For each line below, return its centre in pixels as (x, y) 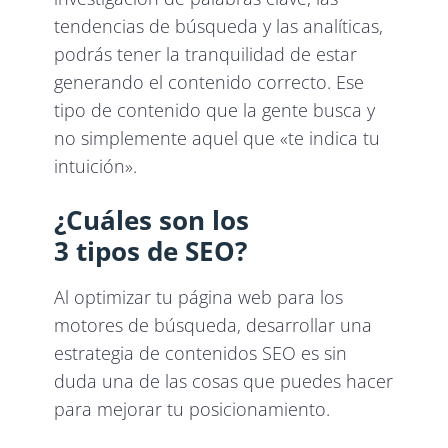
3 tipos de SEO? (151, 251)
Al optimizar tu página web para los (199, 297)
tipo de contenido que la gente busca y (215, 110)
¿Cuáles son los (152, 220)
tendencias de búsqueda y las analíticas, (219, 26)
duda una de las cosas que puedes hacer (224, 381)
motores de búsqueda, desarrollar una (213, 325)
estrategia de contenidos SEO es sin (201, 353)
